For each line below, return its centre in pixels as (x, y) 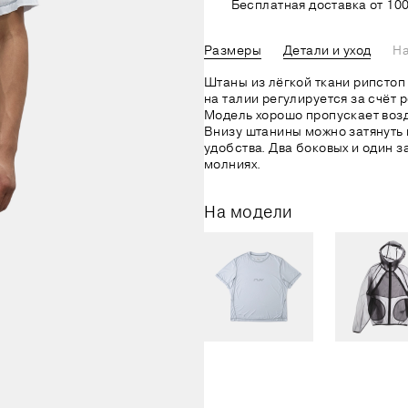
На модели (249, 211)
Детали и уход (327, 50)
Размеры (233, 50)
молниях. (233, 164)
